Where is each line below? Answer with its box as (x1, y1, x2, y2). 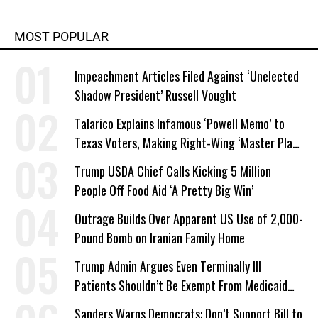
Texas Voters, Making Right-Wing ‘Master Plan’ (75, 133, 300, 152)
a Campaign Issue (75, 153, 158, 171)
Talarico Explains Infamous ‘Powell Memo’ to (75, 114, 285, 133)
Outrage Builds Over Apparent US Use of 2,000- (75, 209, 303, 228)
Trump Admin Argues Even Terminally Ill (75, 257, 261, 275)
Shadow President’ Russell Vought (75, 86, 236, 104)
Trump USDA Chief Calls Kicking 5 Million (75, 162, 271, 180)
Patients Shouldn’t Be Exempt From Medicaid (75, 276, 287, 295)
